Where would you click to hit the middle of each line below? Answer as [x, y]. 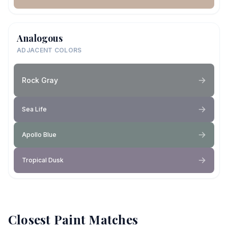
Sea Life [34, 109]
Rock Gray [40, 80]
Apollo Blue [39, 135]
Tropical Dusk [43, 160]
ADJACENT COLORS [49, 50]
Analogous [40, 38]
